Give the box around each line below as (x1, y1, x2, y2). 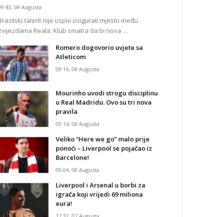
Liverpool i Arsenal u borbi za (56, 181, 145, 189)
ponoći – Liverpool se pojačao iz (56, 144, 152, 153)
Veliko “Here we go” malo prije (56, 135, 150, 143)
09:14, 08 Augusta (56, 120, 99, 127)
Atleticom (56, 52, 86, 61)
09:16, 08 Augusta (56, 65, 99, 73)
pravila (56, 107, 77, 116)
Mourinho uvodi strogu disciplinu (56, 89, 158, 97)
